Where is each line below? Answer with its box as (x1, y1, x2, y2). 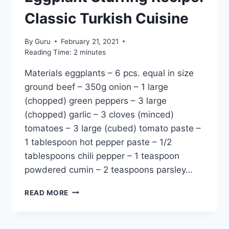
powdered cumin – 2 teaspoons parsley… (25, 164, 193, 175)
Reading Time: (25, 48, 72, 56)
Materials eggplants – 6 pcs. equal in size (25, 67, 194, 78)
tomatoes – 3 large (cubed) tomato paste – (25, 123, 201, 133)
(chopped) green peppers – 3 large (25, 95, 167, 106)
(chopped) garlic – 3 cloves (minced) (25, 109, 174, 120)
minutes (80, 48, 106, 56)
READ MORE (25, 188, 69, 197)
